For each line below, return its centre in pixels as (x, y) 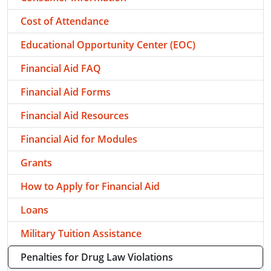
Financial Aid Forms (66, 92)
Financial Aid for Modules (79, 139)
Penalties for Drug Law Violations (97, 257)
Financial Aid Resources (75, 116)
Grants (36, 163)
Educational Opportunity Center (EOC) (108, 45)
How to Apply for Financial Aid (90, 186)
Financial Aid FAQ (61, 68)
